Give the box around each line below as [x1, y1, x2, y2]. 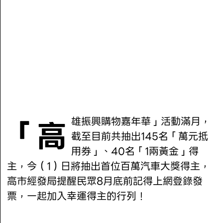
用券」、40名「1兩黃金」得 [71, 143, 199, 159]
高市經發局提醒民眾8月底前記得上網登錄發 [7, 173, 203, 189]
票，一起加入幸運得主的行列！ [7, 188, 147, 204]
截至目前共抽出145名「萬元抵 [71, 128, 209, 144]
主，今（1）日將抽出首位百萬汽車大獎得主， [7, 158, 211, 174]
